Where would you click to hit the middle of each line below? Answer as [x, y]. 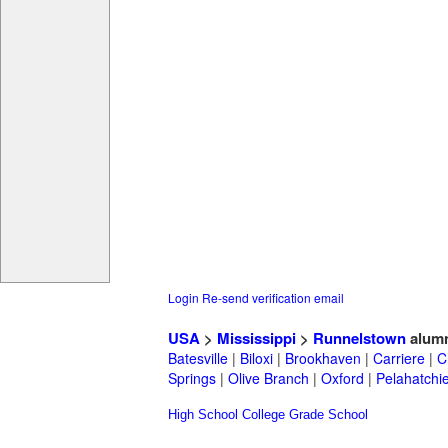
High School [203, 415]
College [263, 415]
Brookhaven [323, 358]
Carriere [399, 358]
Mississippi [256, 338]
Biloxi [256, 358]
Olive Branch [268, 378]
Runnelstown [359, 338]
